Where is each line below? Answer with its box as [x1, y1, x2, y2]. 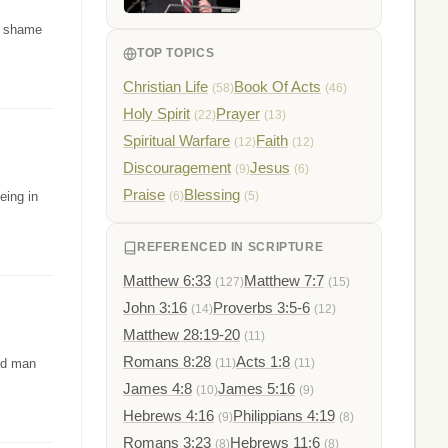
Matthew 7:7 [244, 272, 324, 290]
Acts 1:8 [236, 353, 290, 371]
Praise [123, 186, 165, 204]
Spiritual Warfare [123, 132, 230, 150]
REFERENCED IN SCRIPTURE [137, 240, 324, 255]
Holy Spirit [123, 105, 190, 123]
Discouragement [123, 159, 231, 177]
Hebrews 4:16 [123, 407, 214, 425]
